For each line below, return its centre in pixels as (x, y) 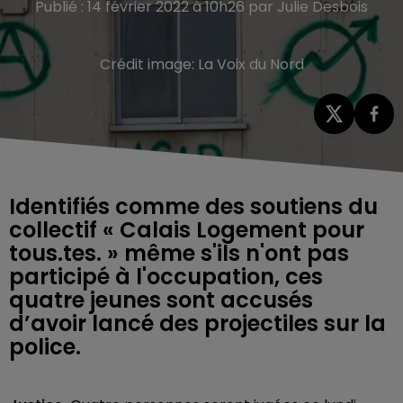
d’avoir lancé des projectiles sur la (197, 323)
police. (45, 346)
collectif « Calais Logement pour (187, 229)
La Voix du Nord (251, 64)
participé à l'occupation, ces (166, 276)
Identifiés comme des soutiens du (193, 206)
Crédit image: (148, 64)
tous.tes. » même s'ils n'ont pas (179, 253)
